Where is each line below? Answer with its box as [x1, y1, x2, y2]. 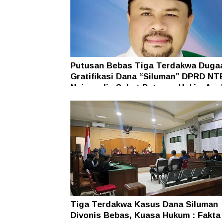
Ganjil [70, 93, 94, 103]
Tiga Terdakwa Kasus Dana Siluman [70, 199, 218, 209]
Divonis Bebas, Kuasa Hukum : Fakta [70, 210, 221, 220]
